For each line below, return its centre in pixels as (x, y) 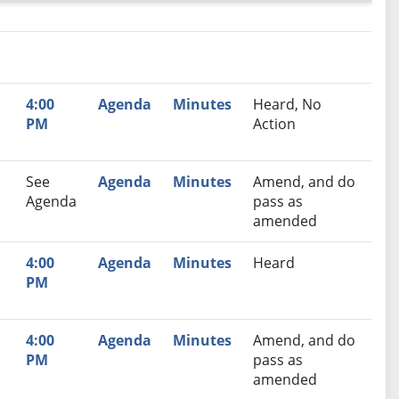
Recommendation (126, 104)
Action (274, 124)
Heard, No (287, 105)
